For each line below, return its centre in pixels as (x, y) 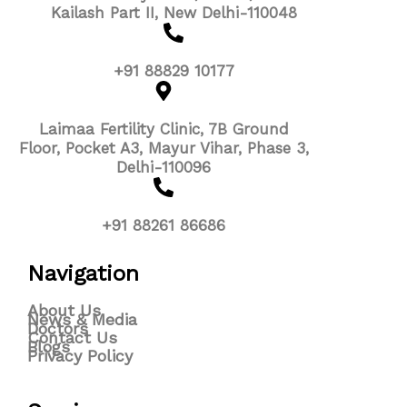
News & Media (82, 319)
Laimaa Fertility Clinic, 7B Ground (164, 129)
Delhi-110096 (164, 167)
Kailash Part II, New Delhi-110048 (174, 12)
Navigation (83, 273)
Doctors (58, 328)
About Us (64, 310)
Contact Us (72, 337)
